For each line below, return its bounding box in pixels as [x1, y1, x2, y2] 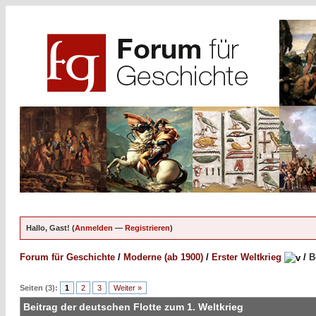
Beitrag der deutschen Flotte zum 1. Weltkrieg [23, 300, 243, 312]
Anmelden [75, 224, 113, 232]
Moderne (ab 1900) [123, 252, 203, 262]
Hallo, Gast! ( [26, 224, 75, 232]
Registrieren [125, 224, 170, 232]
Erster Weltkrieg [212, 252, 281, 262]
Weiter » [114, 283, 142, 292]
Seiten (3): [20, 283, 58, 292]
